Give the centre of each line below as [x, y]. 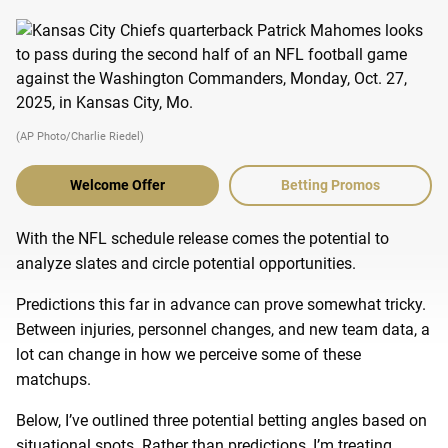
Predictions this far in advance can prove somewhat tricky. [221, 304]
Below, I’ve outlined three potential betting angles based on [221, 420]
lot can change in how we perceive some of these [188, 354]
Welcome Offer [117, 184]
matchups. [53, 379]
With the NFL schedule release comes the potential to [202, 238]
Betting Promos [330, 184]
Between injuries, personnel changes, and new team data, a [223, 329]
